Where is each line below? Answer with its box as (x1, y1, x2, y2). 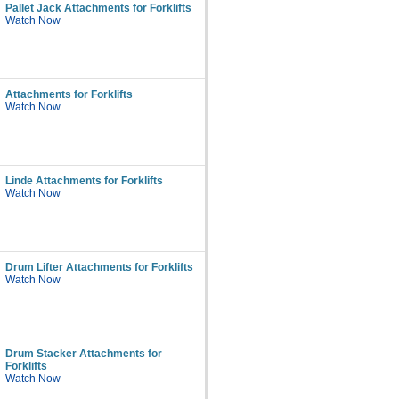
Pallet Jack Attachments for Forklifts (5, 2, 191, 14)
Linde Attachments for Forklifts (5, 175, 163, 187)
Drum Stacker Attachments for (5, 347, 162, 360)
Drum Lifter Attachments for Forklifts (5, 261, 193, 273)
